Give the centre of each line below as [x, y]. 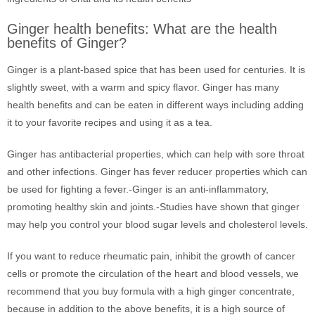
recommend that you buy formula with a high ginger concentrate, [151, 291]
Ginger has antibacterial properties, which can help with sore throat [156, 154]
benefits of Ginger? [67, 43]
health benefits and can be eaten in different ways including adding [155, 105]
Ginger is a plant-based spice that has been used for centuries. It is [156, 70]
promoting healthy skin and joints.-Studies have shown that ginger [153, 207]
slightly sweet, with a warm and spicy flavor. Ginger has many [143, 87]
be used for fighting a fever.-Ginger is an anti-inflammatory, [138, 189]
